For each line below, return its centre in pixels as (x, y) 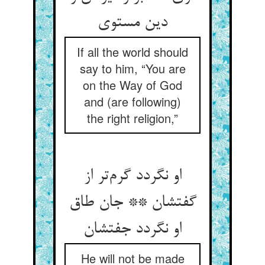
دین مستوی (132, 23)
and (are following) (132, 101)
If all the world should (132, 52)
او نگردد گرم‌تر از (132, 176)
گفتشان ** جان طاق (132, 203)
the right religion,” (132, 118)
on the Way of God (132, 85)
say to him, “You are (132, 68)
